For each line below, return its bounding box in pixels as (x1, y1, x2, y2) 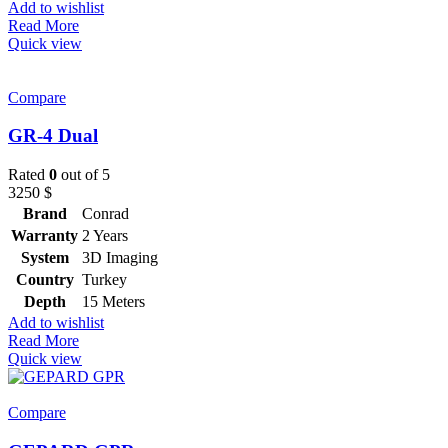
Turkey (82, 271, 127, 288)
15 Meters (82, 293, 145, 310)
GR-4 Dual (8, 125, 98, 147)
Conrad (82, 205, 129, 222)
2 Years (82, 227, 128, 244)
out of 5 (57, 166, 110, 183)
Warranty (11, 227, 78, 244)
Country (15, 271, 74, 288)
